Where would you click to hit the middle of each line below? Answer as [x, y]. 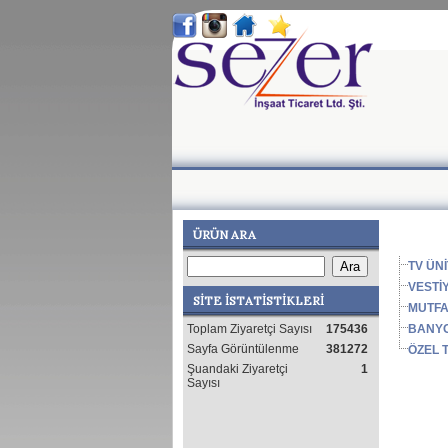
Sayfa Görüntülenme [242, 348]
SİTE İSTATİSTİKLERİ [258, 300]
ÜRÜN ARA [224, 234]
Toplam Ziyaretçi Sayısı [249, 328]
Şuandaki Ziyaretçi [237, 368]
